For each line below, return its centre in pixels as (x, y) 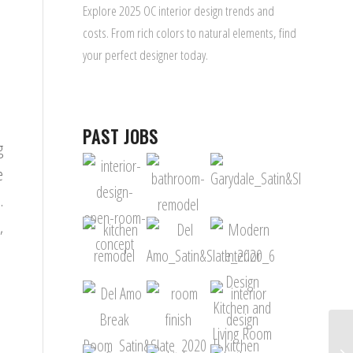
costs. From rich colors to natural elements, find (190, 32)
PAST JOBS (121, 137)
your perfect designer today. (146, 54)
